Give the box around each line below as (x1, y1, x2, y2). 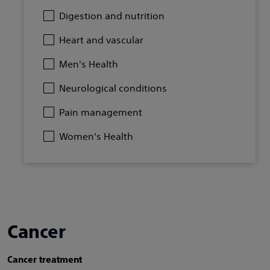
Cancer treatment (7, 254, 82, 265)
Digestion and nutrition (59, 10, 165, 22)
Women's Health (59, 130, 133, 142)
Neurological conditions (59, 82, 167, 94)
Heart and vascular (59, 34, 143, 46)
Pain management (59, 106, 142, 118)
